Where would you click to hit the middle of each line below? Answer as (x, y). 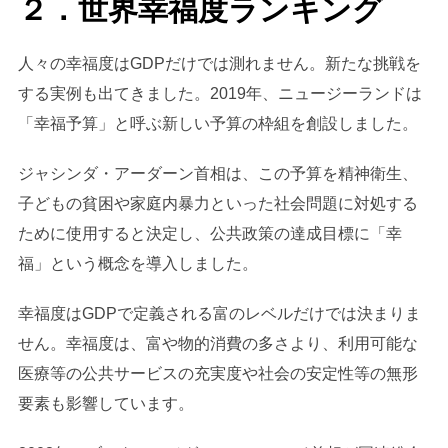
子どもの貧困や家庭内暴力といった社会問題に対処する (217, 204)
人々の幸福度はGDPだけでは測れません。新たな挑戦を (219, 64)
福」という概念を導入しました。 (137, 264)
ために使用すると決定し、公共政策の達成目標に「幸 (209, 234)
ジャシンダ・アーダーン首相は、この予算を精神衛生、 (217, 174)
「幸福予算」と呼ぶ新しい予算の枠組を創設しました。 (217, 124)
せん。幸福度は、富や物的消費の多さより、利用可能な (217, 344)
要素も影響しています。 (105, 404)
